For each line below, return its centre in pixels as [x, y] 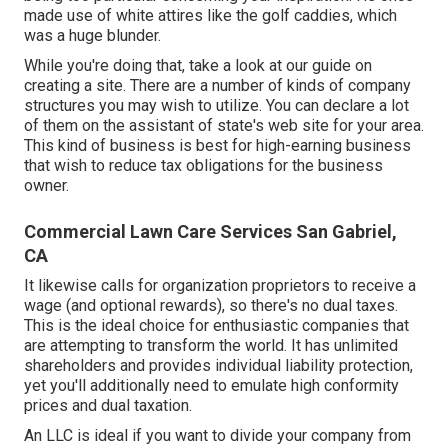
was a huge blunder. [92, 35]
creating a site [73, 85]
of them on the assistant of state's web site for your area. [224, 125]
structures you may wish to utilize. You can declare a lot [216, 105]
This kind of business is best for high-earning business [217, 145]
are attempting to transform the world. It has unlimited [211, 345]
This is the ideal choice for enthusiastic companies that [216, 325]
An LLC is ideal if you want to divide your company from [217, 435]
